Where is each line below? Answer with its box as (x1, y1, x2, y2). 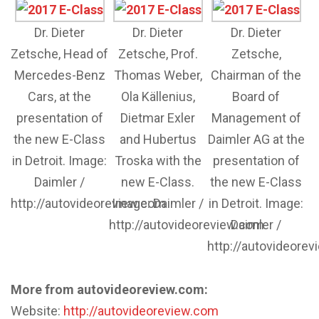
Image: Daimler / (112, 195, 204, 211)
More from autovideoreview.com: (11, 282, 208, 297)
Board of (232, 88, 281, 104)
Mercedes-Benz (14, 67, 105, 83)
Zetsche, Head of (11, 46, 109, 61)
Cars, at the (28, 88, 92, 104)
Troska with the (114, 152, 202, 168)
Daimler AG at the (207, 131, 305, 147)
